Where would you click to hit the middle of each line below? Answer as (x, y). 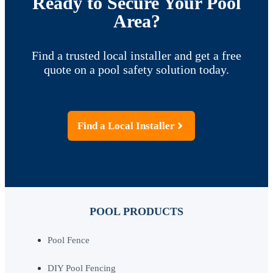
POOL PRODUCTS (136, 211)
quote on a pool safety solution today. (136, 69)
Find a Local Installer (126, 126)
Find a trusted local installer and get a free (136, 55)
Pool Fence (69, 240)
